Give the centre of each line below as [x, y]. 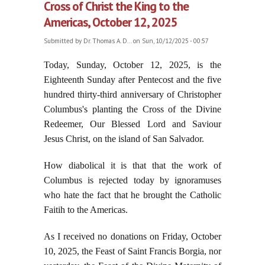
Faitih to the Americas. [86, 210]
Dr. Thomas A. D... [107, 41]
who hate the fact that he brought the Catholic [132, 195]
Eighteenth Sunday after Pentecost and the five [132, 80]
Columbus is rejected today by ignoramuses [132, 180]
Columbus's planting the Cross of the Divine [132, 109]
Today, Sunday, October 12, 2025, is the [132, 65]
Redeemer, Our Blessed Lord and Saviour [132, 124]
